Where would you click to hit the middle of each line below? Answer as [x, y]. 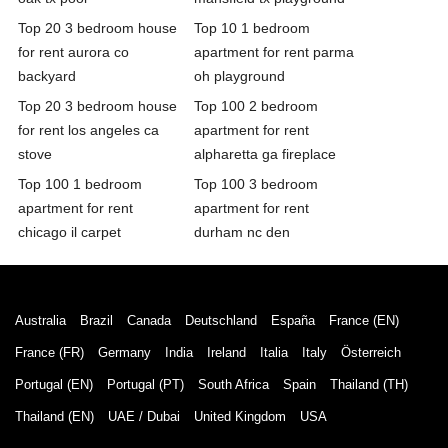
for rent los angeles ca [88, 129]
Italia [274, 352]
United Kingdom [240, 416]
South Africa [233, 384]
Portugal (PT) [145, 384]
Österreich [371, 352]
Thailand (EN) [54, 416]
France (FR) [49, 352]
